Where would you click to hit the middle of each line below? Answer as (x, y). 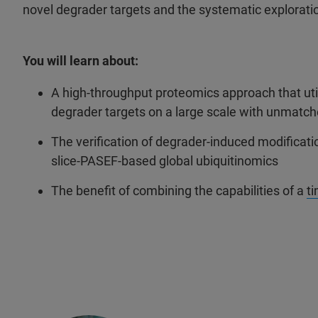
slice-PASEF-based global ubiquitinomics (165, 161)
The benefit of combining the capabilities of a (179, 191)
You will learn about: (82, 61)
